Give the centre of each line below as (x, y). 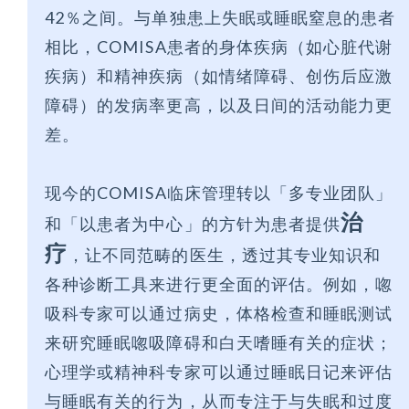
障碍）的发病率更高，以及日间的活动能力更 (219, 105)
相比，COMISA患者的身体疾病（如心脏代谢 (219, 47)
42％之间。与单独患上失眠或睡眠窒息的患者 (220, 18)
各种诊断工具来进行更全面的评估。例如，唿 (219, 284)
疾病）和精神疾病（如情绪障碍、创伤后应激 (219, 76)
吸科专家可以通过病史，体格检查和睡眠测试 (219, 314)
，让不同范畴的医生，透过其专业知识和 (225, 255)
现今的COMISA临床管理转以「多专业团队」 (219, 193)
